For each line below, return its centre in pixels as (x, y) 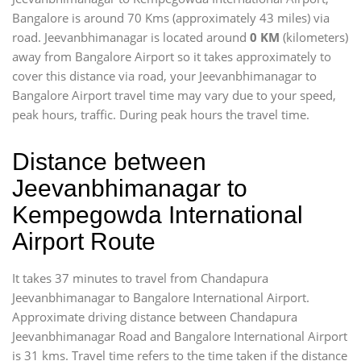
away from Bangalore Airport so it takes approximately (166, 56)
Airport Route (84, 241)
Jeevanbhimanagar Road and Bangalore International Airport (180, 336)
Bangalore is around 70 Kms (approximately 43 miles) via (171, 18)
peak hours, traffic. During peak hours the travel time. (161, 114)
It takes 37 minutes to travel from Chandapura (140, 278)
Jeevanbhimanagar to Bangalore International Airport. (161, 297)
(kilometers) (314, 37)
